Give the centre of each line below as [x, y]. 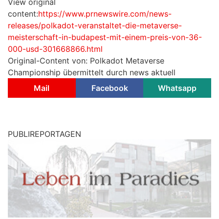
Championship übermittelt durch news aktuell [92, 73]
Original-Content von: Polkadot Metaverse [86, 61]
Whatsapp [177, 88]
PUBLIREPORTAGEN [44, 134]
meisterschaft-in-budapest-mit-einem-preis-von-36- [105, 37]
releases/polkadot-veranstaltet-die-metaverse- [95, 26]
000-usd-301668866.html [55, 49]
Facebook [109, 88]
